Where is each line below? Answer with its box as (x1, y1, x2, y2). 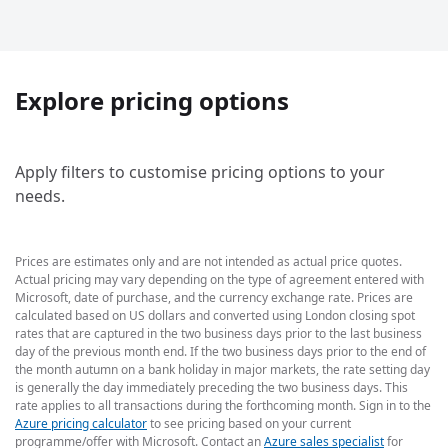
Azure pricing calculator (15, 414, 147, 432)
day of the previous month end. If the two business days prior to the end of (15, 342, 426, 360)
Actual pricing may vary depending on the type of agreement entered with (15, 270, 424, 288)
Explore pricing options (15, 84, 289, 118)
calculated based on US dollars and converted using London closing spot (15, 306, 415, 324)
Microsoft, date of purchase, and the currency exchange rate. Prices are (15, 288, 413, 306)
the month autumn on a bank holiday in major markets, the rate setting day (15, 360, 430, 378)
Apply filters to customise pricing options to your (15, 161, 385, 184)
